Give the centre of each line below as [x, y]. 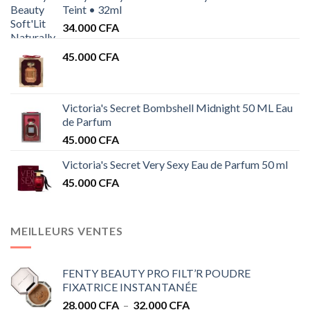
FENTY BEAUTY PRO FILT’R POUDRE [156, 273]
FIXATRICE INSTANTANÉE [130, 287]
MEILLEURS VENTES [67, 230]
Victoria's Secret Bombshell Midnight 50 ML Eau [177, 107]
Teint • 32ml [92, 9]
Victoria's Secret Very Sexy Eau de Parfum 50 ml [175, 164]
